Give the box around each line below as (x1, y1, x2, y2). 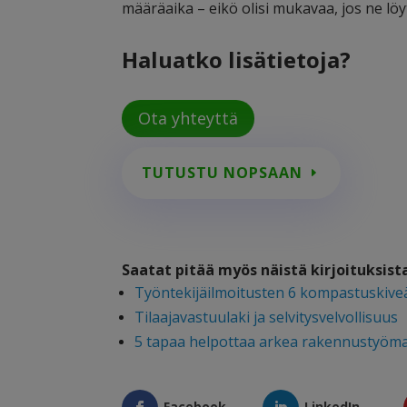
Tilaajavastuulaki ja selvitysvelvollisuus (134, 307, 399, 328)
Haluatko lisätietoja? (122, 44, 352, 74)
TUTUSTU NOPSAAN (141, 163, 303, 184)
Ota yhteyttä (138, 107, 239, 130)
